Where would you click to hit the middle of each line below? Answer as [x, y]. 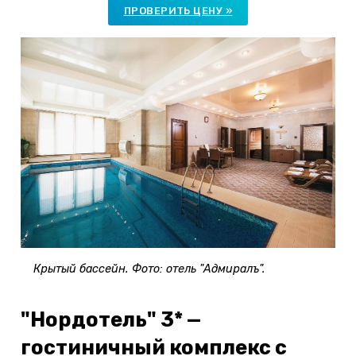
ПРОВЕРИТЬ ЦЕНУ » [178, 10]
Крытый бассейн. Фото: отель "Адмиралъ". [149, 269]
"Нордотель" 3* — [111, 319]
